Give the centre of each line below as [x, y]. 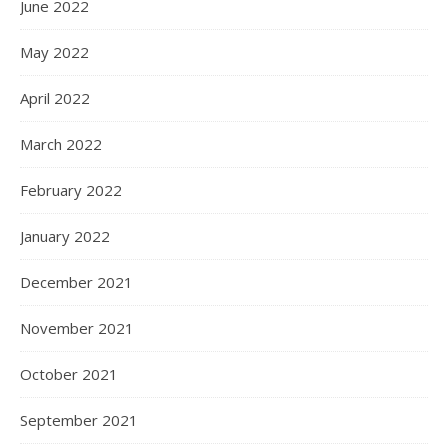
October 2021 [69, 374]
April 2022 [55, 98]
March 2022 [61, 144]
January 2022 [65, 236]
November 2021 [77, 328]
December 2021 [76, 282]
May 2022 [54, 52]
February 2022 [71, 190]
